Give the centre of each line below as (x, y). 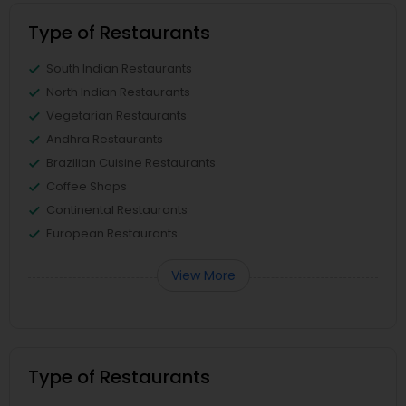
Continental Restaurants (117, 210)
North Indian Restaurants (118, 92)
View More (203, 275)
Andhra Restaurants (105, 139)
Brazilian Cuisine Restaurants (131, 163)
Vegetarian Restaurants (116, 116)
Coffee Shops (87, 186)
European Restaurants (112, 233)
